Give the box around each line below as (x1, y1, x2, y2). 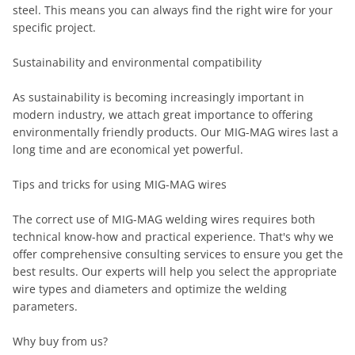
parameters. (13, 299, 78, 314)
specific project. (13, 20, 96, 35)
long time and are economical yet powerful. (13, 142, 243, 157)
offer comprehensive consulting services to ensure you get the (13, 246, 343, 261)
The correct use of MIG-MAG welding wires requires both (13, 212, 315, 227)
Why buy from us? (13, 334, 108, 349)
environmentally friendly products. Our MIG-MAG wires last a (13, 124, 338, 139)
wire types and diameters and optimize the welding (13, 281, 287, 296)
